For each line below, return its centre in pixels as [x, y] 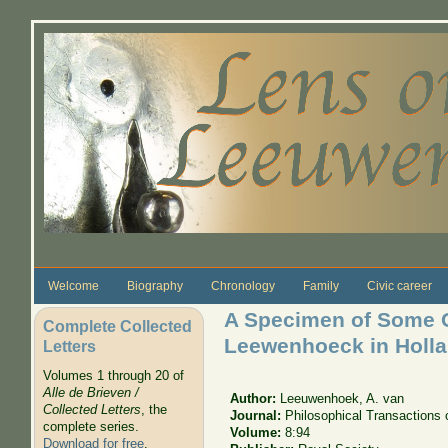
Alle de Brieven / [90, 393]
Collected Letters [91, 410]
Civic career [399, 285]
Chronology [242, 285]
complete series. [90, 427]
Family [320, 285]
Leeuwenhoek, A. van [342, 398]
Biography [154, 285]
